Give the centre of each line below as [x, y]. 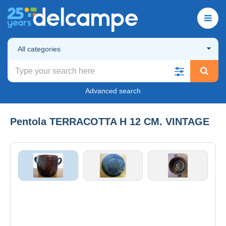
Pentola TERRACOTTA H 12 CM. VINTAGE [110, 121]
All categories [39, 49]
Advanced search [113, 91]
